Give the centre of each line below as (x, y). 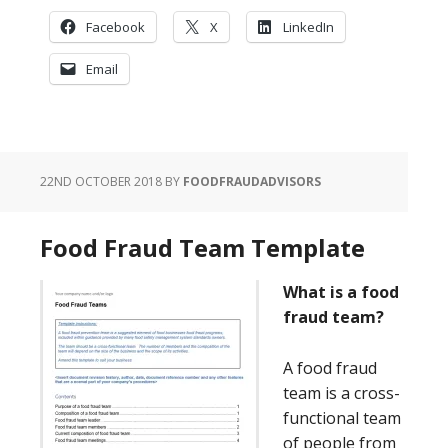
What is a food (341, 291)
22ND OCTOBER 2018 (101, 181)
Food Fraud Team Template (202, 247)
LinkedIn (308, 26)
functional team (342, 417)
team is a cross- (341, 392)
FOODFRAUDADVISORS (252, 181)
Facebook (115, 26)
